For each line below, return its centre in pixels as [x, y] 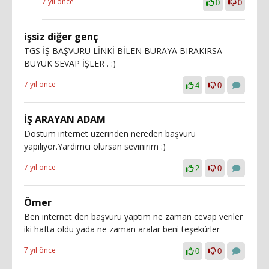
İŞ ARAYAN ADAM [65, 119]
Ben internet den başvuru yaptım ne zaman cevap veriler [133, 216]
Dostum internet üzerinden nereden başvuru [110, 133]
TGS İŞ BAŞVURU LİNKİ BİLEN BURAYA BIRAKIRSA [123, 50]
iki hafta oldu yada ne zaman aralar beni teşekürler [122, 229]
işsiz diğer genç [61, 36]
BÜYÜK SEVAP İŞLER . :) [70, 63]
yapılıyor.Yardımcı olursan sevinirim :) [95, 146]
